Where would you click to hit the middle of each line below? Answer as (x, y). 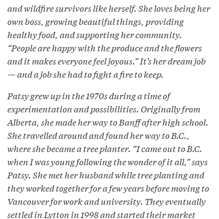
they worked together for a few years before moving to (108, 188)
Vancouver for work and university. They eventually (107, 201)
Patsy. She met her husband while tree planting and (106, 175)
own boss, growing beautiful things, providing (96, 22)
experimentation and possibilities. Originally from (104, 109)
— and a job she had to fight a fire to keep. (86, 74)
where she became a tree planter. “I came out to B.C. (105, 149)
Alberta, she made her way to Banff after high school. (108, 122)
